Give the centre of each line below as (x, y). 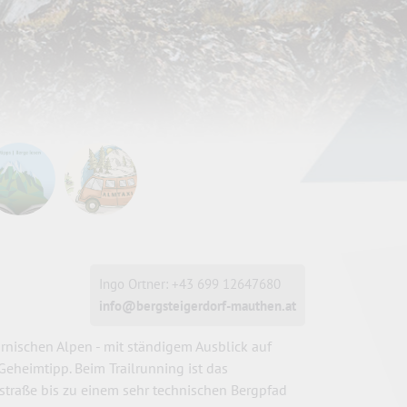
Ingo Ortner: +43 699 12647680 (190, 284)
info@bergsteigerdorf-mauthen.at (198, 306)
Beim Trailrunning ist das (151, 368)
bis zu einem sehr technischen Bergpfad (164, 390)
